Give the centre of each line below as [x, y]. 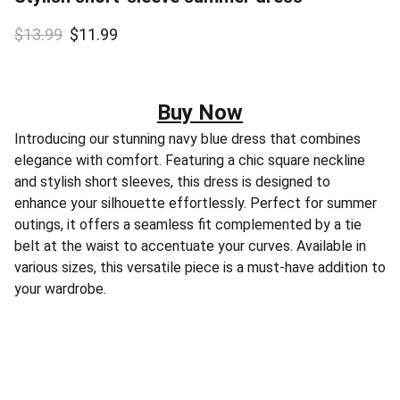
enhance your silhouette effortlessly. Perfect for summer [196, 203]
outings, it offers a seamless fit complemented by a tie [188, 225]
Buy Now [200, 112]
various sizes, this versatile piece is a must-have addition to [200, 267]
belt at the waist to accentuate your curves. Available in [190, 246]
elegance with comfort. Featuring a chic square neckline [190, 160]
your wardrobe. [60, 289]
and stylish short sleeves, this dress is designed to [172, 182]
